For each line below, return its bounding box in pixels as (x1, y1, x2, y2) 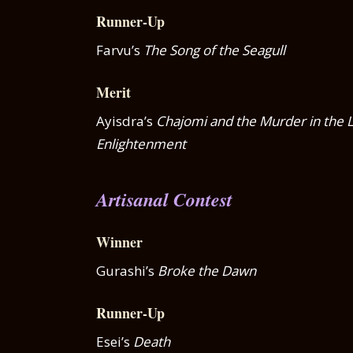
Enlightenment (96, 134, 186, 153)
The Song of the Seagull (143, 40, 285, 59)
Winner (96, 231, 143, 252)
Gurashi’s (96, 261, 158, 280)
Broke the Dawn (158, 261, 256, 280)
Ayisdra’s (96, 111, 156, 130)
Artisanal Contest (96, 185, 232, 213)
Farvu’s (96, 40, 143, 59)
